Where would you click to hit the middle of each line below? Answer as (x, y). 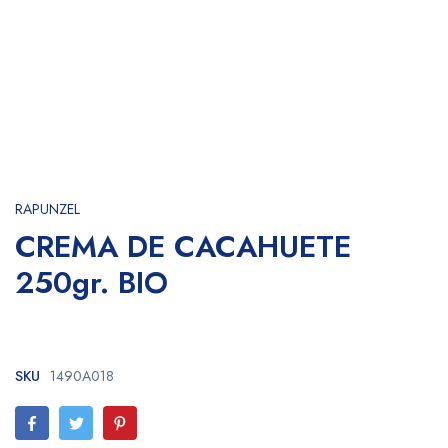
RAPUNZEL (47, 209)
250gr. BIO (91, 282)
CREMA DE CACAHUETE (183, 246)
